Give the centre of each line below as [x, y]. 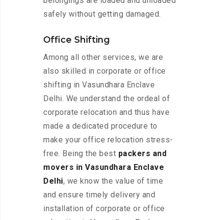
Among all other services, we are [103, 57]
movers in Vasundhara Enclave [104, 167]
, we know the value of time [113, 181]
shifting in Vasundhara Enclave [99, 85]
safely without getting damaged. [102, 14]
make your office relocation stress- [108, 140]
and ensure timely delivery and [99, 195]
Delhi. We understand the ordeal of [107, 99]
